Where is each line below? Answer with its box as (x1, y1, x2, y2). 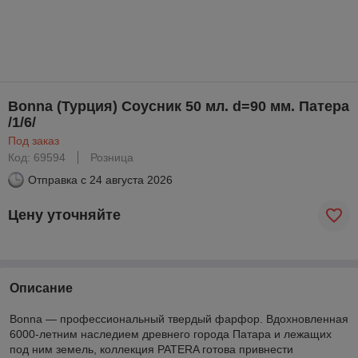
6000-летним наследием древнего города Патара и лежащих (10, 327, 332, 340)
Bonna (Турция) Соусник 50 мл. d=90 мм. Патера (8, 97, 349, 114)
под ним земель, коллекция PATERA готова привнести (10, 342, 293, 356)
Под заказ (8, 133, 59, 147)
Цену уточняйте (8, 207, 121, 224)
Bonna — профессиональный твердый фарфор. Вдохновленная (10, 312, 348, 325)
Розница (90, 150, 133, 164)
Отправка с (28, 173, 86, 186)
